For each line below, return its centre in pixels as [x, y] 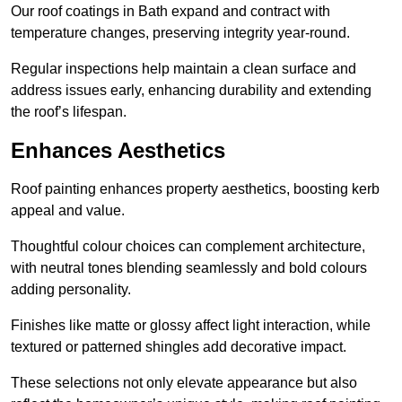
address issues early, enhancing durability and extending [191, 91]
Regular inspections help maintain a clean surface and [184, 69]
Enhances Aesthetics [118, 151]
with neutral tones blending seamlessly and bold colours [189, 268]
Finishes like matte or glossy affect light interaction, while [191, 326]
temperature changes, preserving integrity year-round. [180, 33]
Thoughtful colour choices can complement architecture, [188, 247]
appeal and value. [68, 211]
